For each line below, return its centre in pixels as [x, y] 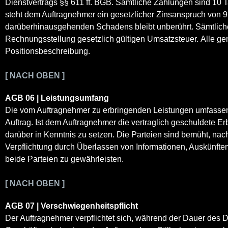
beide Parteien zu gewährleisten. [64, 159]
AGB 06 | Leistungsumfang [57, 98]
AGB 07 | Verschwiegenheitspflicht [72, 206]
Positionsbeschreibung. [48, 51]
